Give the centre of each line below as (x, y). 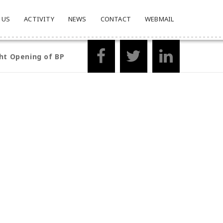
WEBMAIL (159, 19)
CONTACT (115, 19)
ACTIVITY (39, 19)
